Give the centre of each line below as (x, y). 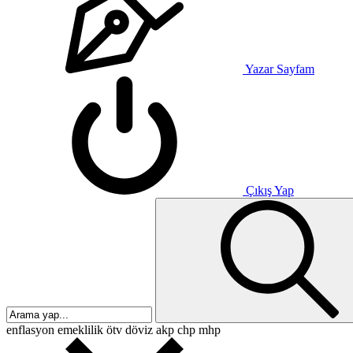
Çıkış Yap (268, 190)
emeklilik (79, 330)
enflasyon (30, 330)
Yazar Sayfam (279, 69)
